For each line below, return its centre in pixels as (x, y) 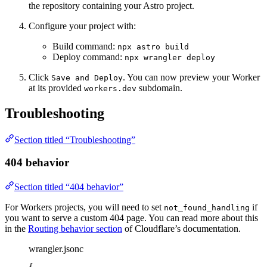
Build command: (85, 46)
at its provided (56, 88)
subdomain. (159, 88)
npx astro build (153, 46)
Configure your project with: (82, 26)
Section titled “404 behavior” (69, 187)
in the (16, 229)
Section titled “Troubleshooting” (75, 139)
